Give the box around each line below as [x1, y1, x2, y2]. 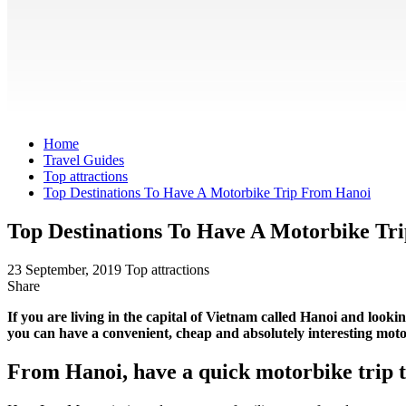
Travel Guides [43, 152, 124, 168]
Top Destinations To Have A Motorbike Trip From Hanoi [43, 185, 371, 200]
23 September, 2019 [7, 261, 125, 277]
